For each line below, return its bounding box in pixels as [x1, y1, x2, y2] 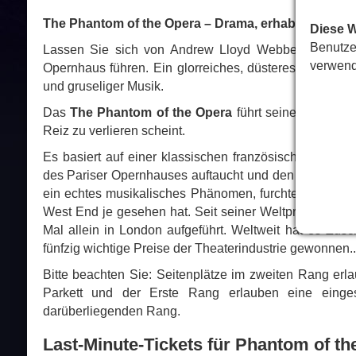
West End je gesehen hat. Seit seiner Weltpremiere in [42, 205, 354, 219]
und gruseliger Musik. [42, 79, 164, 94]
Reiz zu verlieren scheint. [42, 124, 185, 138]
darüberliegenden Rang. [42, 304, 180, 319]
